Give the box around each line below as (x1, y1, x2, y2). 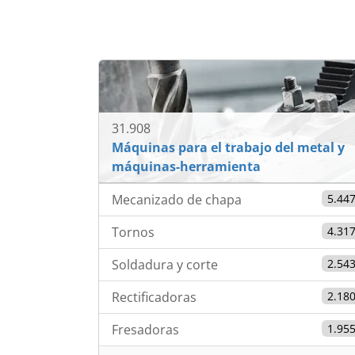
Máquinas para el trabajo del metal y (112, 138, 345, 156)
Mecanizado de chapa (112, 190, 242, 208)
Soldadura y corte (112, 255, 218, 273)
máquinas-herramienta (112, 157, 261, 175)
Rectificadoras (112, 288, 197, 306)
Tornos (112, 223, 155, 241)
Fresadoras (112, 320, 179, 338)
